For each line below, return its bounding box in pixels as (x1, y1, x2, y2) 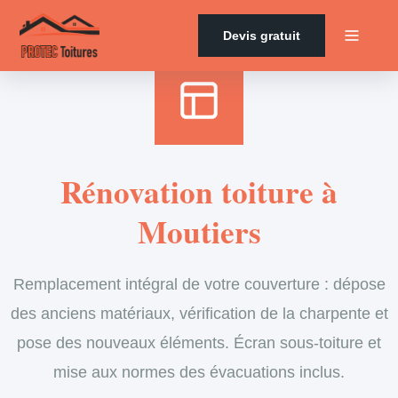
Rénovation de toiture (215, 4, 347, 17)
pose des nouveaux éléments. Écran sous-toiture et (17, 333, 381, 352)
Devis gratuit (222, 28, 300, 43)
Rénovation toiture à (60, 169, 338, 214)
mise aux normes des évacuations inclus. (53, 362, 345, 381)
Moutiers (137, 209, 261, 254)
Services (95, 4, 143, 17)
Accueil (51, 4, 91, 17)
